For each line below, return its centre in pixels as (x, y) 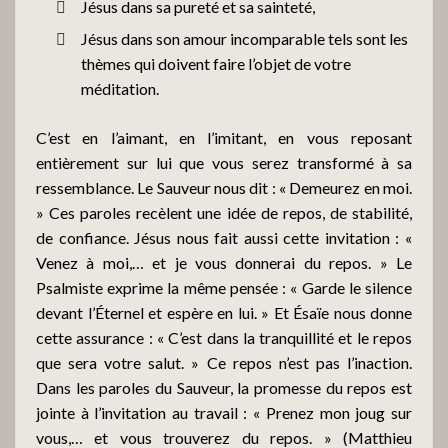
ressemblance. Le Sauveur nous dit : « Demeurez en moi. (224, 187)
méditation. (120, 88)
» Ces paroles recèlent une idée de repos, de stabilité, (224, 212)
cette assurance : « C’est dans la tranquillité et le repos (224, 337)
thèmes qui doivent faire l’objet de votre (216, 63)
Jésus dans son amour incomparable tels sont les (244, 38)
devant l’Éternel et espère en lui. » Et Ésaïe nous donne (224, 312)
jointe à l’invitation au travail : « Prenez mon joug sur (224, 412)
